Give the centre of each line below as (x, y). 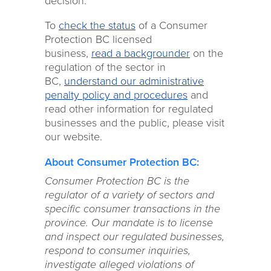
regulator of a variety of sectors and (129, 195)
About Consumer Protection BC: (122, 162)
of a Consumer (171, 25)
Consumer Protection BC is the (117, 181)
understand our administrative (134, 81)
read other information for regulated (129, 109)
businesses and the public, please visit (135, 123)
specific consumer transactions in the (132, 209)
